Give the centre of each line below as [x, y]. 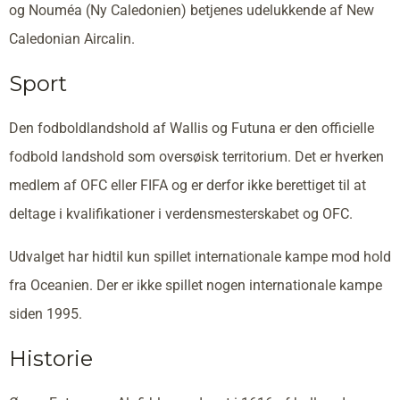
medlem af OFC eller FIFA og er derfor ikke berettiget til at [187, 185]
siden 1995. [46, 313]
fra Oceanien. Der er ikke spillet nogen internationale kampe [196, 285]
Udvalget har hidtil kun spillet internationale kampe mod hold [200, 256]
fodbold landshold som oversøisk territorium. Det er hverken [196, 156]
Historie [51, 358]
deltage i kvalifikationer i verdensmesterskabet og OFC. [181, 213]
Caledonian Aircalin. [72, 38]
